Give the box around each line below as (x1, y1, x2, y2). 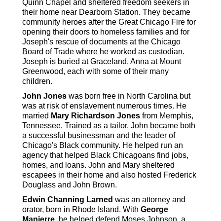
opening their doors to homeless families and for (22, 28, 189, 37)
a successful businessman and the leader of (22, 131, 175, 140)
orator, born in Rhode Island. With (22, 205, 141, 214)
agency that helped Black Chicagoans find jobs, (22, 151, 188, 160)
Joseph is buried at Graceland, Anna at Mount (22, 57, 181, 66)
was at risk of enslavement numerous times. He (22, 102, 186, 110)
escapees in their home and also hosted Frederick (22, 171, 196, 180)
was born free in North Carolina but (67, 92, 190, 101)
